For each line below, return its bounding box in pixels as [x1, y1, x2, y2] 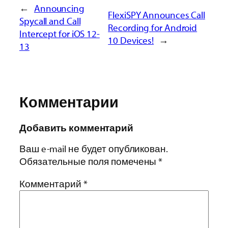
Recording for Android [108, 21, 197, 34]
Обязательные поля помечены [19, 155, 159, 168]
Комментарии [19, 93, 119, 111]
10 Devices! [108, 34, 154, 46]
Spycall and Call [19, 15, 81, 27]
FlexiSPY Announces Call [108, 8, 205, 21]
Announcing [34, 2, 84, 15]
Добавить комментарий [19, 121, 133, 134]
